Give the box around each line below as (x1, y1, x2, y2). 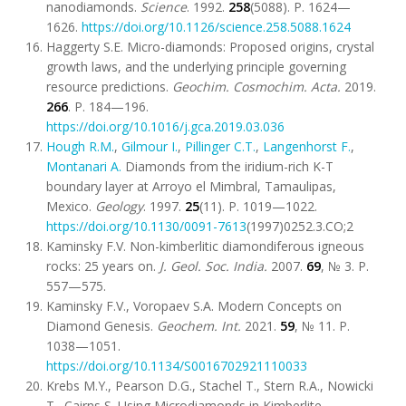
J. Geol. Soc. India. (159, 257, 267, 275)
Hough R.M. (46, 138, 114, 155)
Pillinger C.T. (185, 138, 256, 155)
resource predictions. (46, 78, 172, 95)
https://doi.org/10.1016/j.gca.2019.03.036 (46, 118, 285, 135)
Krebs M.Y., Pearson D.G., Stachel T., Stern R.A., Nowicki (46, 377, 373, 394)
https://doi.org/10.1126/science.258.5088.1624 (82, 18, 351, 35)
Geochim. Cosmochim (172, 78, 304, 95)
